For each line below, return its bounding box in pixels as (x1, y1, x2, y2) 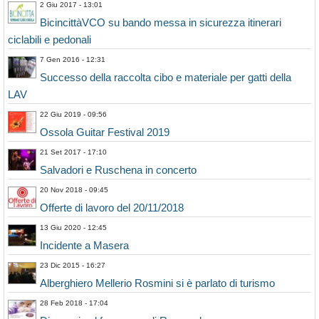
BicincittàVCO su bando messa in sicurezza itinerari (40, 16, 281, 29)
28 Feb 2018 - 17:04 (40, 299, 108, 308)
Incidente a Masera (40, 239, 129, 252)
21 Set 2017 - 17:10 (40, 148, 107, 157)
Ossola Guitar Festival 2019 (40, 126, 169, 139)
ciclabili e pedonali (8, 33, 91, 46)
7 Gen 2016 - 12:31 (40, 56, 105, 64)
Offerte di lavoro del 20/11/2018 (40, 202, 184, 214)
